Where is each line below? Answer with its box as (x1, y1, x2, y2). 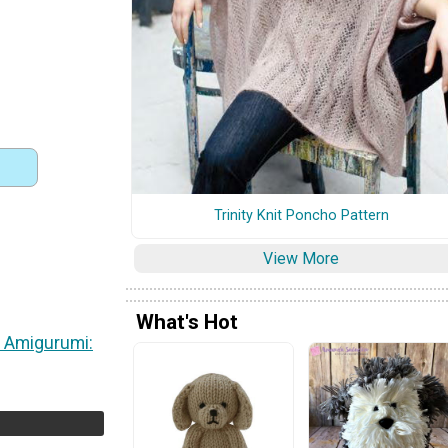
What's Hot (136, 309, 238, 334)
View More (263, 248, 339, 268)
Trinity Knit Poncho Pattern (213, 206, 389, 224)
